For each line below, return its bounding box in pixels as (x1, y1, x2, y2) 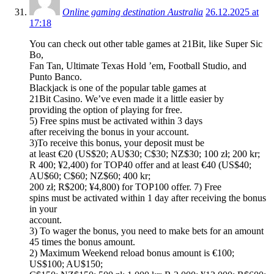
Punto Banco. (29, 71, 82, 82)
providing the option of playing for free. (29, 104, 182, 115)
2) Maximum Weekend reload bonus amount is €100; (29, 247, 234, 258)
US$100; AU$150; (29, 258, 103, 269)
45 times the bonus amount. (29, 236, 135, 247)
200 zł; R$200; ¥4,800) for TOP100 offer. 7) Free (29, 181, 221, 192)
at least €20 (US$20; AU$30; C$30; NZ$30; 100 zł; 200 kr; (29, 148, 260, 159)
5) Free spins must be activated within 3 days (29, 115, 202, 126)
